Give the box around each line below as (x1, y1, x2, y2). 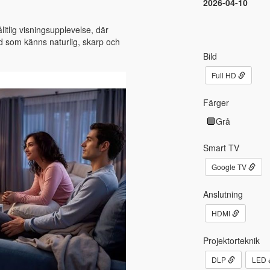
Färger (202, 96, 229, 108)
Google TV (211, 161, 248, 172)
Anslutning (202, 187, 243, 200)
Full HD (211, 69, 238, 80)
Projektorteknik (202, 234, 260, 246)
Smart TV (202, 141, 239, 154)
